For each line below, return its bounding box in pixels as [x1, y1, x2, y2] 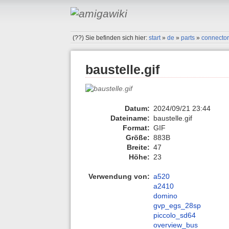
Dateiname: [110, 113, 150, 122]
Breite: [127, 143, 150, 151]
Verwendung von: [88, 172, 150, 181]
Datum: [125, 104, 150, 112]
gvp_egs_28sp [153, 201, 201, 210]
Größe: [126, 133, 150, 142]
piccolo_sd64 [153, 211, 196, 220]
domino [153, 192, 177, 200]
